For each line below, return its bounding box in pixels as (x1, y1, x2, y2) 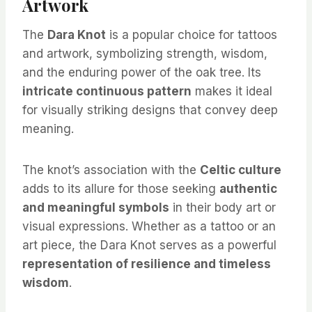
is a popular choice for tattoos (106, 28, 277, 42)
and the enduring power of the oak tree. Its (22, 65, 261, 80)
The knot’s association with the (22, 163, 200, 178)
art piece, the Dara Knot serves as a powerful (22, 238, 276, 253)
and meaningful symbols (22, 201, 169, 215)
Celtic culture (200, 163, 281, 178)
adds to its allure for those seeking (22, 182, 219, 196)
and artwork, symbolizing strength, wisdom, (22, 47, 267, 61)
